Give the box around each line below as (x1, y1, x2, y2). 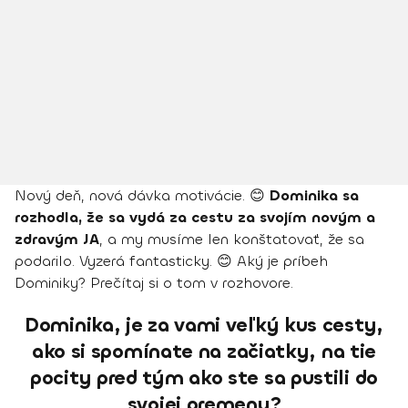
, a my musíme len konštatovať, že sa (99, 229, 364, 250)
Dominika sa (270, 186, 359, 206)
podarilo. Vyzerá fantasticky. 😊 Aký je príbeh (15, 251, 328, 271)
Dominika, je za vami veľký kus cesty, (25, 312, 383, 339)
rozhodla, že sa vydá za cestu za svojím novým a (15, 208, 375, 228)
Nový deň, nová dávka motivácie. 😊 (15, 186, 270, 206)
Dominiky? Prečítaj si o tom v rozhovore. (15, 273, 293, 293)
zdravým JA (15, 229, 99, 250)
